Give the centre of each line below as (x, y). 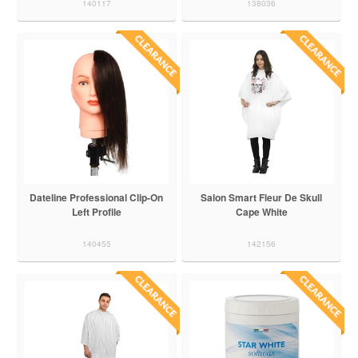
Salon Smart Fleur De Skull (262, 197)
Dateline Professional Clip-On (97, 197)
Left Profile (96, 211)
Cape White (261, 211)
